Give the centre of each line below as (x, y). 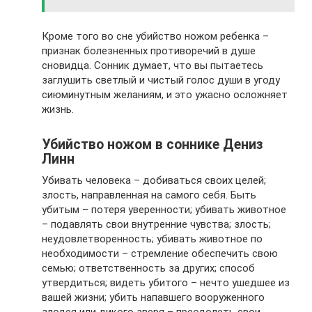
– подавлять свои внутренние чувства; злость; (156, 224)
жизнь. (58, 109)
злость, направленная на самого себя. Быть (149, 195)
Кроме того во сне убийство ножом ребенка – (155, 36)
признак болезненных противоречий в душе (149, 51)
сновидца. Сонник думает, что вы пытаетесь (153, 65)
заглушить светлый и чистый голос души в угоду (161, 80)
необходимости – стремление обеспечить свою (160, 253)
